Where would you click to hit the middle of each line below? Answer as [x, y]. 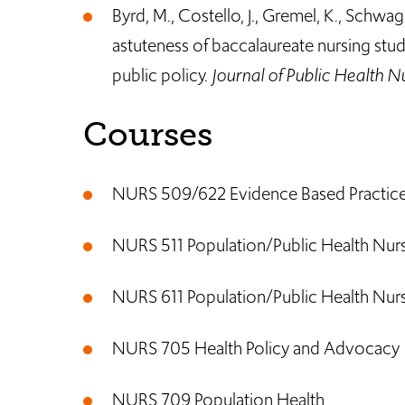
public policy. [162, 75]
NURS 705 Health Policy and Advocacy [256, 348]
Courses [148, 134]
